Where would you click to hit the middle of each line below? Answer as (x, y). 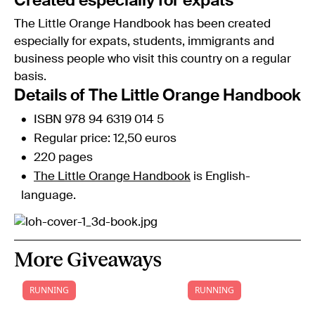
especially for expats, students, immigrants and (144, 41)
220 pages (63, 157)
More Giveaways (88, 260)
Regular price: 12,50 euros (105, 139)
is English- (220, 176)
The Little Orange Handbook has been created (142, 24)
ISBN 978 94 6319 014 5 (99, 120)
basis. (30, 77)
